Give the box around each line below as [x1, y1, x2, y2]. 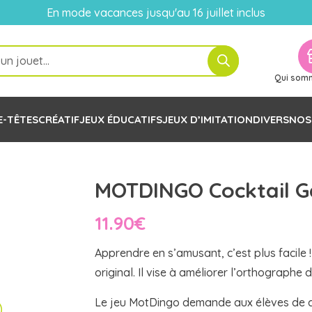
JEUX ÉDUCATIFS [79, 112, 162, 126]
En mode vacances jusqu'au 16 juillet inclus [44, 6, 268, 19]
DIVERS [252, 112, 289, 126]
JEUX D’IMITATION [162, 112, 253, 126]
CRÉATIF [38, 112, 79, 126]
